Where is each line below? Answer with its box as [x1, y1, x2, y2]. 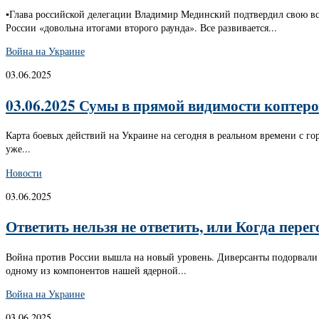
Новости [6, 165, 42, 179]
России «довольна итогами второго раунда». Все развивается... [6, 21, 277, 35]
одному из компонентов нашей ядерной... [6, 263, 187, 277]
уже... [6, 142, 31, 156]
